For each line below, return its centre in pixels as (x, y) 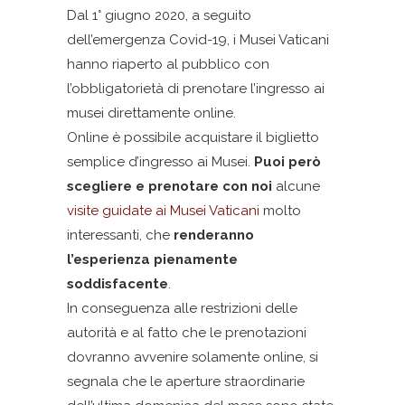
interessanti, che (120, 235)
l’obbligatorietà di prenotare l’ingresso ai (196, 89)
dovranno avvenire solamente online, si (193, 357)
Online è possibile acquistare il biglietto (193, 137)
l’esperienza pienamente (152, 259)
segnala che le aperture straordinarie (186, 381)
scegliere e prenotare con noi (170, 186)
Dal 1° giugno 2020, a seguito (159, 15)
